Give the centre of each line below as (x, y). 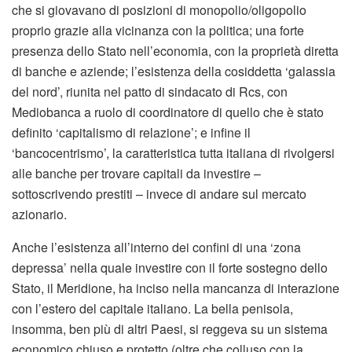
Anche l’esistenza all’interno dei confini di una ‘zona (156, 247)
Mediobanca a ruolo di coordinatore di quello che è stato (168, 112)
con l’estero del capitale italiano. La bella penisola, (152, 309)
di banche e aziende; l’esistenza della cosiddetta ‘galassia (174, 71)
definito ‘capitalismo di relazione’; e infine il (131, 133)
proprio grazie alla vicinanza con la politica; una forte (158, 31)
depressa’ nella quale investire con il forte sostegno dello (170, 268)
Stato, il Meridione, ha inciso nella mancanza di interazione (176, 288)
